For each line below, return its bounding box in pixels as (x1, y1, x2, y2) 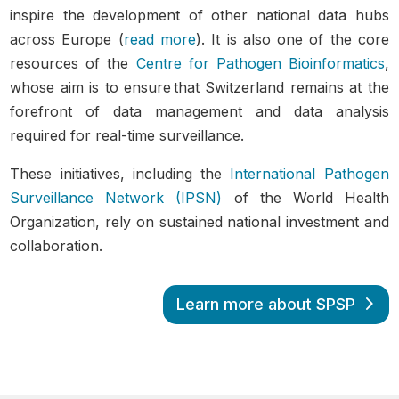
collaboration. (10, 236, 103, 255)
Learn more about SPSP (175, 294, 355, 313)
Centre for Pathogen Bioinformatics (135, 53, 385, 72)
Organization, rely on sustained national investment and (10, 212, 389, 231)
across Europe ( (10, 29, 124, 48)
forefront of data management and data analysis (10, 102, 389, 120)
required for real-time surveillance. (10, 126, 245, 144)
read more (123, 29, 196, 48)
